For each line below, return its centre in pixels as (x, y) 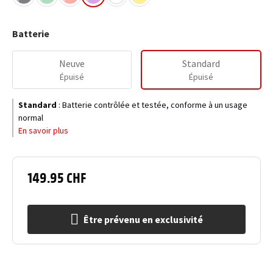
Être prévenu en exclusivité (143, 219)
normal (31, 118)
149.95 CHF (57, 177)
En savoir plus (43, 130)
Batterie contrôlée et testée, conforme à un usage (155, 105)
